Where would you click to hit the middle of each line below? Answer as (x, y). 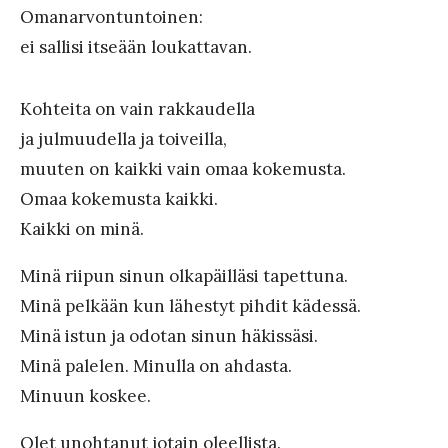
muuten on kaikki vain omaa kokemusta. (183, 168)
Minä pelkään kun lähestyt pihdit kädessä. (190, 305)
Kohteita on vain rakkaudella (137, 108)
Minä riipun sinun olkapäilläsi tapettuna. (184, 275)
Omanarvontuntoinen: (111, 16)
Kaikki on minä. (82, 228)
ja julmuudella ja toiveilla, (123, 138)
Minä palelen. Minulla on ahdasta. (156, 365)
